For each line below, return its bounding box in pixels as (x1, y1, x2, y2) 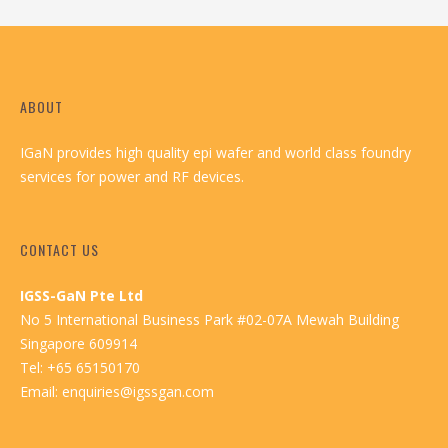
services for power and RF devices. (20, 166, 244, 186)
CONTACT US (20, 238, 99, 260)
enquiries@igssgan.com (62, 381, 214, 401)
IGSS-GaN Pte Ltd (20, 285, 143, 305)
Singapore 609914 (20, 333, 137, 353)
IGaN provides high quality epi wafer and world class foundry (20, 142, 411, 162)
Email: (20, 381, 62, 401)
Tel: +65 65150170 (20, 357, 140, 377)
